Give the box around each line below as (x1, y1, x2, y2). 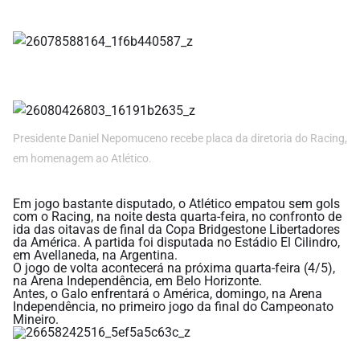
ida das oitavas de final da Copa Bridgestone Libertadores (13, 222, 340, 238)
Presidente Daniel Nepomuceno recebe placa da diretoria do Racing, (13, 132, 347, 145)
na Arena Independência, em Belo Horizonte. (13, 273, 262, 289)
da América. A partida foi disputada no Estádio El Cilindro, (13, 235, 340, 251)
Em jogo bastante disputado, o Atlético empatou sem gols (13, 196, 340, 212)
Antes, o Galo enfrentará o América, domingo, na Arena (13, 286, 322, 302)
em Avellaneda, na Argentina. (13, 247, 178, 264)
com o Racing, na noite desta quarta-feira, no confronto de (13, 209, 342, 225)
